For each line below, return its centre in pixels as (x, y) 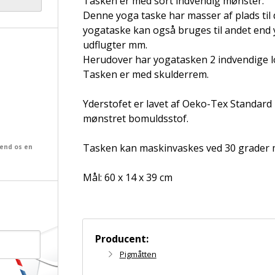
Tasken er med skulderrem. (145, 74)
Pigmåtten (138, 254)
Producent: (122, 239)
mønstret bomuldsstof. (135, 118)
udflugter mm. (115, 45)
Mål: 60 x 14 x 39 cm (127, 177)
